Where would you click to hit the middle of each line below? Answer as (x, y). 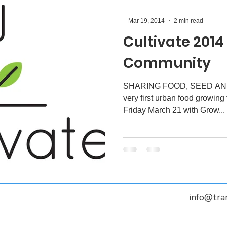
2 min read (188, 21)
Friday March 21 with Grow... (174, 110)
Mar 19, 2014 (146, 21)
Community (167, 63)
